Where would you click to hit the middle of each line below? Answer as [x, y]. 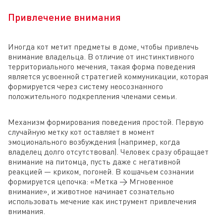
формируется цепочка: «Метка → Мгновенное [91, 182]
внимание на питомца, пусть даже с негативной [94, 162]
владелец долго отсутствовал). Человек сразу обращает [108, 152]
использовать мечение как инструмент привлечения [102, 201]
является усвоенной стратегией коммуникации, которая [108, 77]
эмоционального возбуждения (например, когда [94, 142]
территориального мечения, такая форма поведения [102, 67]
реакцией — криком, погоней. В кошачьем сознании [101, 172]
